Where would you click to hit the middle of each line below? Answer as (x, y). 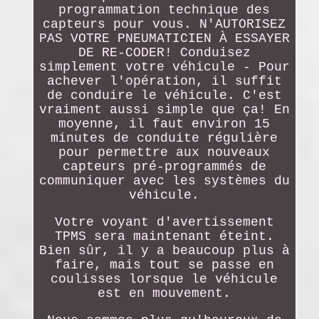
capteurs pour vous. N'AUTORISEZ (164, 24)
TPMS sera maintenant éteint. (164, 236)
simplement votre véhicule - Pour (164, 67)
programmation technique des (164, 10)
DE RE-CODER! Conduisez (164, 52)
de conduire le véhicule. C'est (164, 95)
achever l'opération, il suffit (164, 81)
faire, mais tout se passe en (164, 265)
